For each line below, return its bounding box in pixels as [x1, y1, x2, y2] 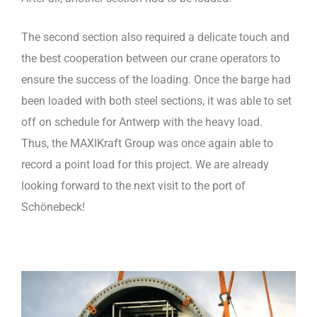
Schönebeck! [21, 200, 85, 214]
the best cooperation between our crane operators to [21, 51, 280, 65]
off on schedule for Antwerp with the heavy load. [21, 115, 263, 129]
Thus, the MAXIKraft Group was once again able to [21, 136, 273, 150]
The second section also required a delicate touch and [21, 30, 289, 44]
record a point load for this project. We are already [21, 157, 269, 171]
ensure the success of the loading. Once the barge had [21, 72, 291, 86]
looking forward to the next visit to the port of [21, 178, 246, 192]
